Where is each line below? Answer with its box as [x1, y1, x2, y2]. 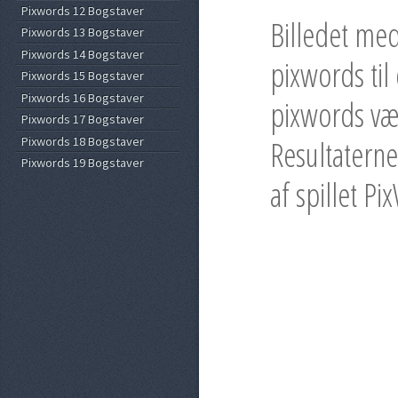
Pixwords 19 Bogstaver [21, 155, 145, 171]
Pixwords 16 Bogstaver [21, 89, 145, 106]
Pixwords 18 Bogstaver [21, 132, 145, 149]
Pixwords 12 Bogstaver [21, 2, 145, 19]
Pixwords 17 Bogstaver [21, 111, 145, 128]
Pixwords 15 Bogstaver [21, 68, 145, 84]
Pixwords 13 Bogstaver [21, 24, 145, 41]
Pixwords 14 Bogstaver [21, 45, 145, 62]
